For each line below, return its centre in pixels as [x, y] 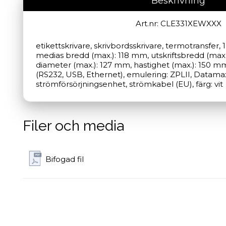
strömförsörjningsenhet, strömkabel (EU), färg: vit [129, 84]
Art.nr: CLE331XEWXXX [178, 23]
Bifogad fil [65, 159]
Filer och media [73, 125]
